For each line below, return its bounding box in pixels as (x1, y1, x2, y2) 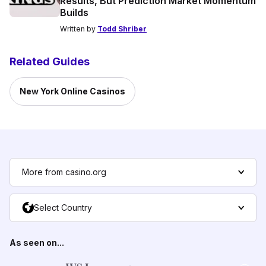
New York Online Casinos (20, 85, 125, 96)
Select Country (34, 202, 92, 213)
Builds (60, 6, 88, 18)
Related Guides (9, 55, 90, 68)
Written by (60, 24, 97, 33)
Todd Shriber (97, 24, 147, 33)
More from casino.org (22, 166, 106, 177)
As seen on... (9, 237, 64, 248)
